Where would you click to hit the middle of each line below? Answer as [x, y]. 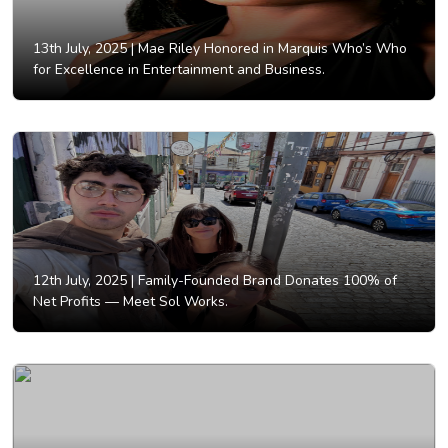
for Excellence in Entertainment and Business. [179, 70]
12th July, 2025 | [83, 281]
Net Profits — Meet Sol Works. [130, 302]
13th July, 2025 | [83, 49]
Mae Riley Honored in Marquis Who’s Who [270, 49]
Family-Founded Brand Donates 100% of [265, 281]
